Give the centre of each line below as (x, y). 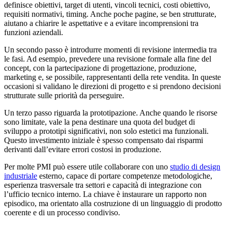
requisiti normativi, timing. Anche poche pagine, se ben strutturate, (110, 14)
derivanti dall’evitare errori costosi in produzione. (83, 150)
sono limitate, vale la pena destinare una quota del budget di (99, 122)
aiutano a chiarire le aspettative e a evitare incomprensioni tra (101, 23)
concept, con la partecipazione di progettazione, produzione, (100, 68)
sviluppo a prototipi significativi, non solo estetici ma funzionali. (106, 131)
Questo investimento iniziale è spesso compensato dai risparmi (104, 140)
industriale (21, 176)
